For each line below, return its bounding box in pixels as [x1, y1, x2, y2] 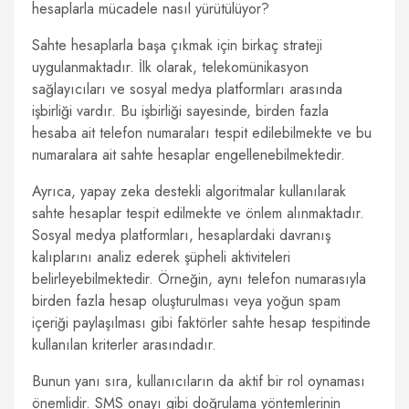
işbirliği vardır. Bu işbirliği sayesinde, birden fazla [32, 100, 329, 121]
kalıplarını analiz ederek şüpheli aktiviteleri [32, 246, 290, 267]
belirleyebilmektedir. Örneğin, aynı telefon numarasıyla [32, 268, 366, 289]
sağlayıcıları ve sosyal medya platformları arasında [32, 79, 342, 100]
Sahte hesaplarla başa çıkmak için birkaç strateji [32, 35, 322, 56]
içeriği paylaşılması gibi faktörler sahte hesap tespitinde [32, 312, 371, 333]
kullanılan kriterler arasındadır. [32, 334, 216, 355]
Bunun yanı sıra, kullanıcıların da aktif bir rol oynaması [32, 371, 365, 392]
